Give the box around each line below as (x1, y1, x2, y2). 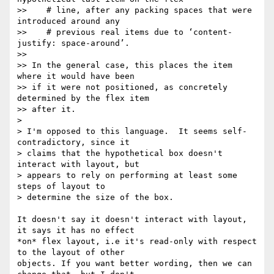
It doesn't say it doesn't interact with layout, (17, 215, 247, 224)
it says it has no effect (17, 226, 135, 235)
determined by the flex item (17, 94, 149, 103)
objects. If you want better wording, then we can (17, 259, 252, 268)
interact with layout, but (17, 160, 139, 169)
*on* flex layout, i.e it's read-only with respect (17, 237, 257, 246)
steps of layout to (17, 182, 105, 191)
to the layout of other (17, 248, 125, 257)
